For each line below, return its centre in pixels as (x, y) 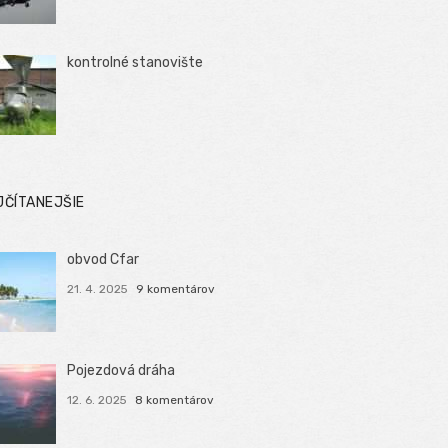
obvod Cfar (103, 260)
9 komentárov (175, 289)
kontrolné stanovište (135, 62)
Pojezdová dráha (121, 371)
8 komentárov (174, 400)
